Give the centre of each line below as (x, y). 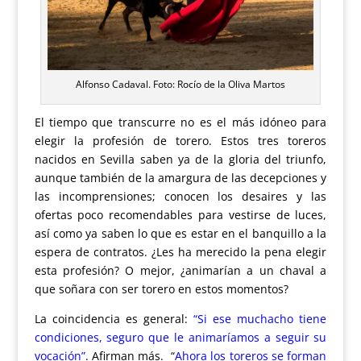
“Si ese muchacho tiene (260, 318)
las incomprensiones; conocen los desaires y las (180, 196)
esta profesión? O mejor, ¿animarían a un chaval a (180, 270)
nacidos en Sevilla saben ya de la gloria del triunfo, (180, 159)
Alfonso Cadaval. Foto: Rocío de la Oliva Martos (180, 84)
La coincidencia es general (109, 318)
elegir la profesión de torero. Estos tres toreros (180, 140)
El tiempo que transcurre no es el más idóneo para (180, 122)
